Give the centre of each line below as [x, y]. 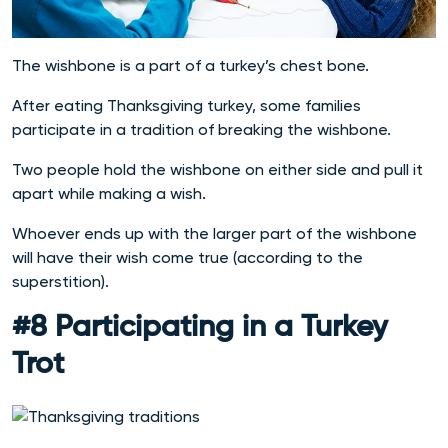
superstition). [62, 282]
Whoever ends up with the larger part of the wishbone [214, 234]
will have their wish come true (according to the [187, 258]
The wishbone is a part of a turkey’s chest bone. [192, 66]
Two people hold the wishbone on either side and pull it [217, 170]
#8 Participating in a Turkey [200, 328]
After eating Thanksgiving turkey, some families [186, 106]
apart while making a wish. [109, 194]
